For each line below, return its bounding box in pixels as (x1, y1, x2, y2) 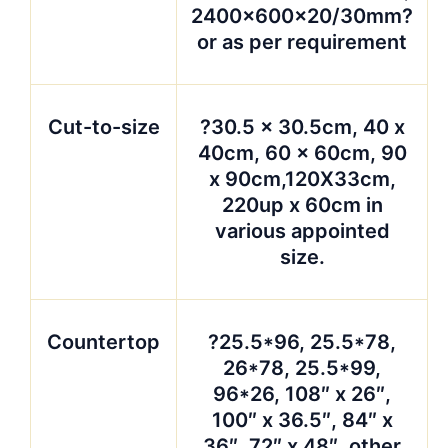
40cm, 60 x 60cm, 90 (197, 140, 407, 165)
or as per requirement (197, 29, 407, 54)
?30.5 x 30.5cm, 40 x (199, 114, 405, 139)
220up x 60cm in (221, 192, 383, 217)
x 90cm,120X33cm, (208, 166, 396, 191)
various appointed (214, 218, 390, 243)
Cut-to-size (47, 114, 160, 139)
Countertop (47, 329, 160, 354)
